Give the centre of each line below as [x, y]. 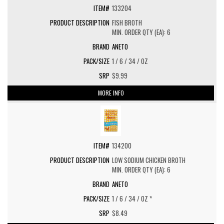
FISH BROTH [127, 22]
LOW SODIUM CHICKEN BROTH [149, 160]
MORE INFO [111, 93]
